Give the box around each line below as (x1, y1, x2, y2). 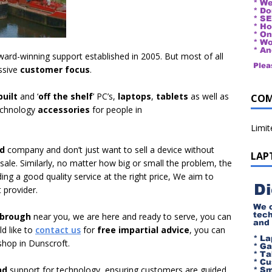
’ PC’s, (93, 90, 118, 102)
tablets (156, 90, 191, 102)
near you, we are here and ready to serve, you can (31, 211, 231, 222)
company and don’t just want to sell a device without (5, 144, 214, 155)
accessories (38, 104, 90, 115)
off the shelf (38, 90, 93, 102)
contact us (35, 224, 81, 236)
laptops (118, 90, 151, 102)
